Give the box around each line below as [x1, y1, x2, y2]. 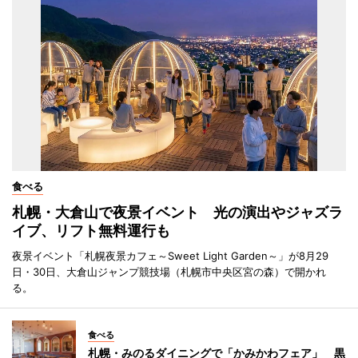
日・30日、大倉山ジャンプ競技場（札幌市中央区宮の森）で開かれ [12, 265, 326, 279]
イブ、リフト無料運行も [12, 222, 170, 240]
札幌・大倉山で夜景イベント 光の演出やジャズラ [12, 204, 343, 221]
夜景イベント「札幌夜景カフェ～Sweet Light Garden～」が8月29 [12, 249, 328, 263]
